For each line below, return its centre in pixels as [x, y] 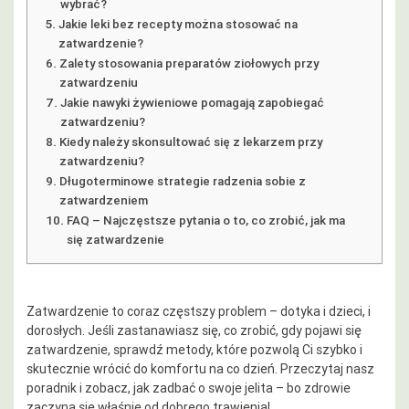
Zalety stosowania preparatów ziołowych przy [189, 63]
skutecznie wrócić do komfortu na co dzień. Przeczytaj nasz [200, 368]
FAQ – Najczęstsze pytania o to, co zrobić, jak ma [205, 220]
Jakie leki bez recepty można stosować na [178, 24]
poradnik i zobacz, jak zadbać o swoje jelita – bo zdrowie [189, 388]
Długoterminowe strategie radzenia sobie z [182, 181]
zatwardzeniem [103, 200]
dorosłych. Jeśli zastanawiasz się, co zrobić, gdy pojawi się [194, 330]
